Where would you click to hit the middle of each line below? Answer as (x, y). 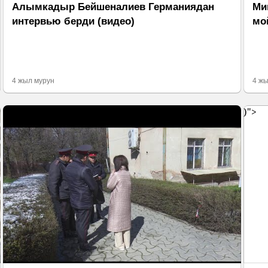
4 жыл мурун (33, 81)
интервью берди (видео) (74, 22)
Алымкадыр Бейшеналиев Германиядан (113, 7)
